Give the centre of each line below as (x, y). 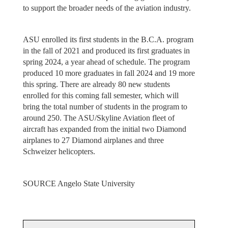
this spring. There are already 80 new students (96, 84)
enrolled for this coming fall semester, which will (101, 96)
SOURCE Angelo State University (79, 183)
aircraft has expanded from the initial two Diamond (104, 129)
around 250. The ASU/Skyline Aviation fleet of (98, 118)
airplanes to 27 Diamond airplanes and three (93, 140)
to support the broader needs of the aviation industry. (107, 8)
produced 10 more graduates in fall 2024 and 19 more (109, 73)
